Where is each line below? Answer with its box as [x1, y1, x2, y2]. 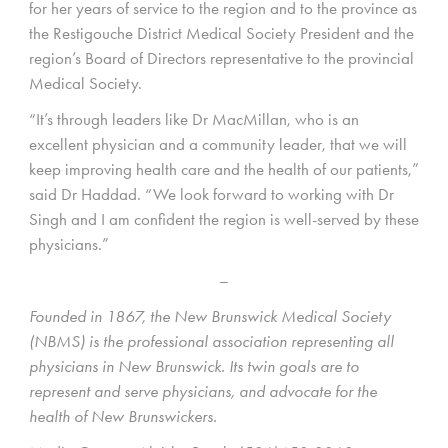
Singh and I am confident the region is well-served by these [29, 208, 419, 229]
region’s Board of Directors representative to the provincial [29, 47, 414, 68]
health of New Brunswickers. [29, 405, 217, 426]
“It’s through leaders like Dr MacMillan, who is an [29, 108, 359, 129]
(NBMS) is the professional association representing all [29, 330, 394, 351]
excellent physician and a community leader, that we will [29, 133, 407, 154]
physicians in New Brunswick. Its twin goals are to [29, 355, 359, 376]
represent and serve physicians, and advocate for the [29, 380, 377, 401]
